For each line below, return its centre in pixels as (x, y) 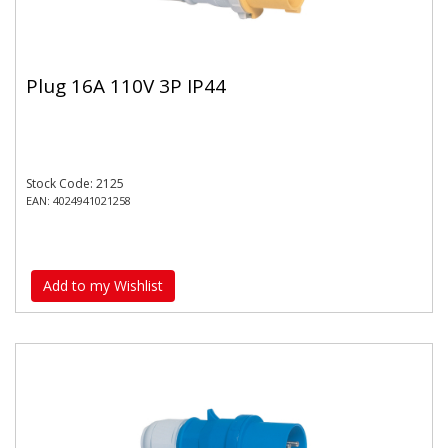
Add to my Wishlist (103, 285)
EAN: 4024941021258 (78, 200)
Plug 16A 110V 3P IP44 (126, 85)
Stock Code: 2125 (75, 183)
